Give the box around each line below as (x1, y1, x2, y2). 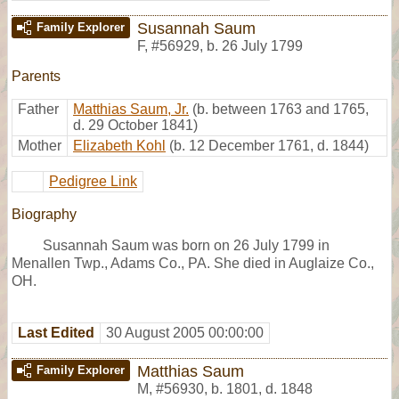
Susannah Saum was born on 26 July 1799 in (43, 237, 330, 253)
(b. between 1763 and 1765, (192, 101, 369, 117)
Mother (18, 137, 61, 153)
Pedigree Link (49, 173, 137, 189)
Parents (12, 68, 61, 84)
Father (18, 101, 59, 117)
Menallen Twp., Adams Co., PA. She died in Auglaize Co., (12, 255, 374, 271)
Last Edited (18, 324, 94, 340)
